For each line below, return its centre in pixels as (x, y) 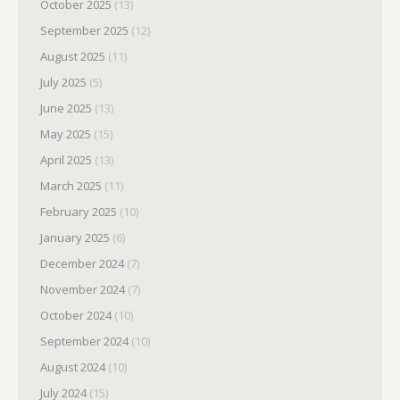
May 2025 (66, 134)
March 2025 (71, 186)
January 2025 (75, 237)
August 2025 (73, 56)
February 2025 (79, 212)
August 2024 (73, 367)
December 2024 (82, 263)
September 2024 (84, 341)
